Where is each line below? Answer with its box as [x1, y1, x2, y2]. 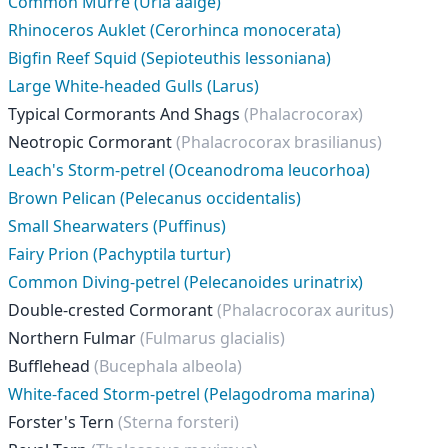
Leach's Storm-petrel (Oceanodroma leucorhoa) [8, 159, 370, 181]
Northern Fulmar [8, 327, 140, 349]
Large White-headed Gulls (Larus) [8, 75, 259, 97]
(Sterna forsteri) [118, 411, 239, 433]
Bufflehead [8, 355, 94, 377]
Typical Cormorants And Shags [8, 103, 244, 125]
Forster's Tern [8, 411, 118, 433]
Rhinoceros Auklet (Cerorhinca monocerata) [8, 19, 341, 41]
